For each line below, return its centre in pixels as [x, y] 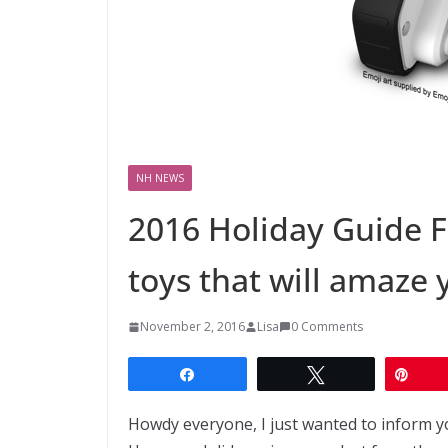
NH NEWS [160, 177]
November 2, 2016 [192, 326]
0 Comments [327, 326]
